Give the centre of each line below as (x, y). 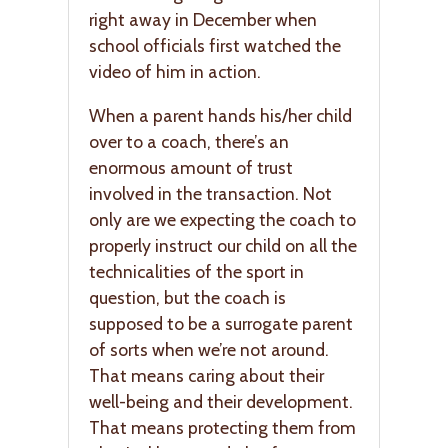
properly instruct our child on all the (223, 245)
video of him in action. (175, 72)
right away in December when (203, 20)
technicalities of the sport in (196, 271)
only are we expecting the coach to (222, 219)
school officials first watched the (215, 46)
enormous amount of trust (191, 167)
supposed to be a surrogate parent (221, 323)
